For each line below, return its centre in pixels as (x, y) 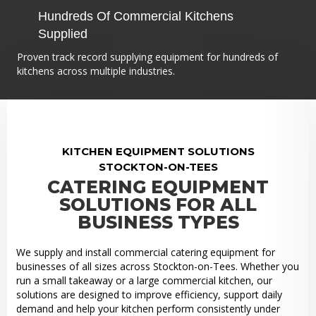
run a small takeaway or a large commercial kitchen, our (144, 281)
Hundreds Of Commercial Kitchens (136, 17)
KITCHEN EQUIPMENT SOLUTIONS (158, 152)
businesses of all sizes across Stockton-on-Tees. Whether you (157, 267)
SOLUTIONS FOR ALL (158, 205)
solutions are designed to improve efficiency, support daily (149, 295)
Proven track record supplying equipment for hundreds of (147, 57)
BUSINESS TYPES (158, 223)
